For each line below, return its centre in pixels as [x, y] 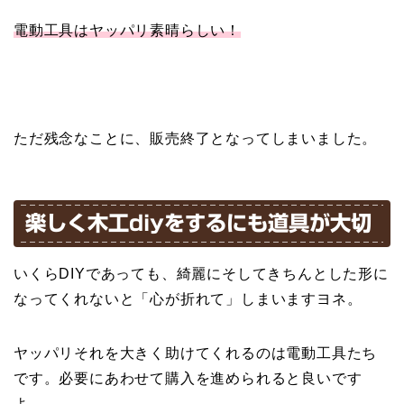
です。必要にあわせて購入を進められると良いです [188, 379]
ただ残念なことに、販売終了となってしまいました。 [196, 138]
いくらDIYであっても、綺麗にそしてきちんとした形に [201, 274]
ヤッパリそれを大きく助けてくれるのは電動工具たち [196, 353]
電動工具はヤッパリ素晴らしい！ [127, 30]
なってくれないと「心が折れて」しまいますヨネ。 [188, 299]
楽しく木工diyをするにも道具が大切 [198, 224]
